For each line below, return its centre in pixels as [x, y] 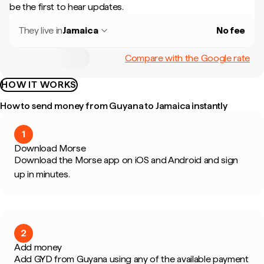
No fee [230, 30]
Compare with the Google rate [187, 58]
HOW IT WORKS [39, 85]
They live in [41, 30]
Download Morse [50, 148]
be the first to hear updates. [67, 7]
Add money [38, 247]
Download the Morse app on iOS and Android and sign [126, 160]
